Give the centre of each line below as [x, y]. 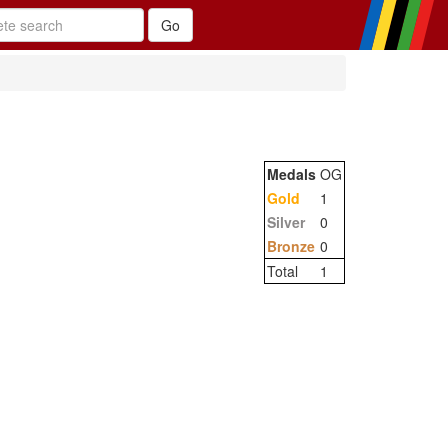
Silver [286, 222]
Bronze [291, 246]
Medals [291, 174]
